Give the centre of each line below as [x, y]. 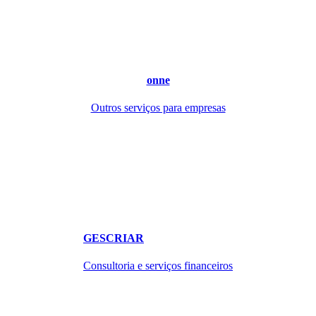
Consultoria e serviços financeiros [158, 266]
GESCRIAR [114, 238]
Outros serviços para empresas [158, 107]
